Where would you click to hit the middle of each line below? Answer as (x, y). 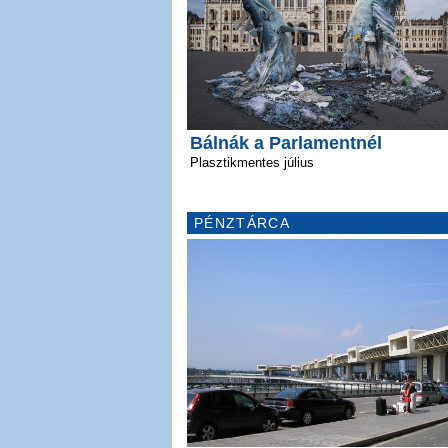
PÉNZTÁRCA (242, 223)
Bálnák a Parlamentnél (286, 143)
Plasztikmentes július (252, 163)
